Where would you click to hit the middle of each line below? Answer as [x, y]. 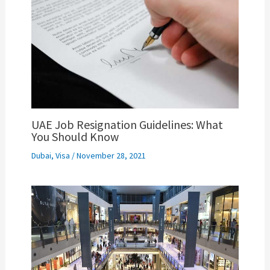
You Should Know [75, 137]
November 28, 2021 [111, 156]
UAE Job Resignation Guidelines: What [127, 125]
